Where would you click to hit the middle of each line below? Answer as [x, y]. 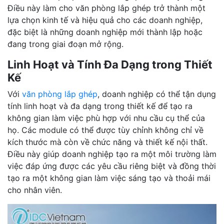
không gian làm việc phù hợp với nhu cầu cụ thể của [106, 118]
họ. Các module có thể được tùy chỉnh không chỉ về [105, 130]
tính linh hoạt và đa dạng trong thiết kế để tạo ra [100, 106]
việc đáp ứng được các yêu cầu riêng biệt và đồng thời [112, 166]
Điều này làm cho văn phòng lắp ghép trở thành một [106, 8]
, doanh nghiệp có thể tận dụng [157, 94]
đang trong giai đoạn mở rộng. [65, 44]
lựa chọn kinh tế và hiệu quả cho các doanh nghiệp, [105, 20]
